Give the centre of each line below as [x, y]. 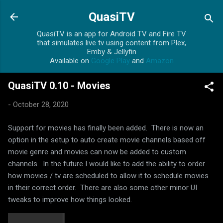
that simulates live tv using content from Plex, [111, 43]
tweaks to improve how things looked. [70, 199]
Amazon [160, 61]
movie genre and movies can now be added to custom [97, 152]
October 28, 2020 [41, 105]
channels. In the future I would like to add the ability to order [107, 164]
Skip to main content [111, 12]
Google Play [110, 61]
